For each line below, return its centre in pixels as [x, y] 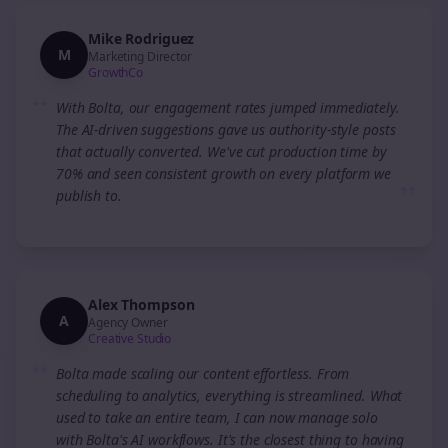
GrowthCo [116, 72]
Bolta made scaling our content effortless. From [203, 373]
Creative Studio [130, 338]
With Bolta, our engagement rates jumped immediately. [228, 107]
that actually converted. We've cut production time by [221, 151]
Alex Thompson [141, 304]
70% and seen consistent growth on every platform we [223, 173]
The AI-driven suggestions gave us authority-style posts [226, 129]
